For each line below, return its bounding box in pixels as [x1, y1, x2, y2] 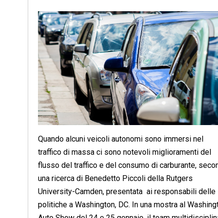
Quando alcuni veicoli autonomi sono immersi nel [38, 134, 203, 144]
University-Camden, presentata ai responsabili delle [38, 187, 216, 197]
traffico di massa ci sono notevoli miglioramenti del [38, 147, 211, 157]
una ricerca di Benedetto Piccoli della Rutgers [38, 174, 193, 183]
